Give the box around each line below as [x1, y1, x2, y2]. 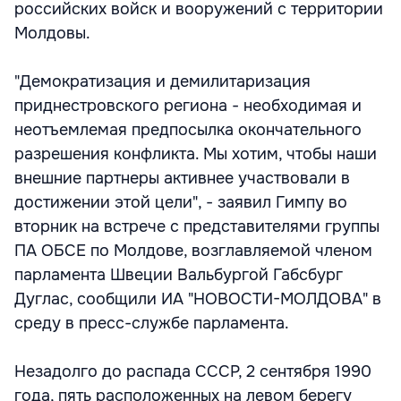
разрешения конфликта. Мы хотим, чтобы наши [14, 144, 377, 164]
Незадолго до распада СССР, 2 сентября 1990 [14, 362, 371, 381]
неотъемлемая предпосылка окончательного [14, 120, 362, 140]
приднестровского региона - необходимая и [14, 96, 362, 115]
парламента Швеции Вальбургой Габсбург [14, 265, 343, 285]
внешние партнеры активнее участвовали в [14, 168, 350, 188]
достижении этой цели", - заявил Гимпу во [14, 192, 347, 212]
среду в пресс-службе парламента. [14, 313, 289, 333]
